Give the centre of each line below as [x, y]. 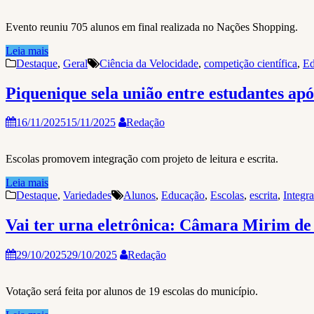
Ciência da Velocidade [149, 63]
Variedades [87, 196]
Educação [183, 196]
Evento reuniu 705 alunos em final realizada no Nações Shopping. [152, 27]
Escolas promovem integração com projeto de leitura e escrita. [142, 159]
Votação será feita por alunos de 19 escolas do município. [132, 292]
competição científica [251, 63]
